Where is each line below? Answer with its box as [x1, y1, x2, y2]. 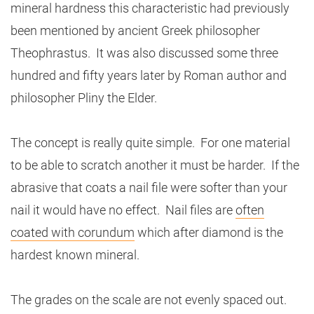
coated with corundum [11, 225, 135, 240]
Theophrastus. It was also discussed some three [11, 46, 278, 60]
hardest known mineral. [11, 247, 139, 262]
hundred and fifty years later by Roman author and [11, 68, 287, 83]
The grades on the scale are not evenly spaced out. [11, 292, 289, 307]
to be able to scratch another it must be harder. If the [11, 158, 299, 172]
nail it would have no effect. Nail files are [11, 203, 235, 217]
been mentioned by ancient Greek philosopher [11, 23, 260, 38]
